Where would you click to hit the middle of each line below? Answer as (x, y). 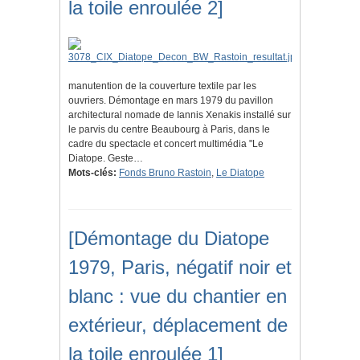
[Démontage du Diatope (169, 239)
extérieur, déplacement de (178, 325)
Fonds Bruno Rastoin (165, 173)
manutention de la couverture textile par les (162, 86)
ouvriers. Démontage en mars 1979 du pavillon (171, 101)
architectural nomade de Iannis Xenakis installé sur (180, 115)
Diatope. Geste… (106, 159)
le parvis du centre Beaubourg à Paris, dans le (169, 130)
